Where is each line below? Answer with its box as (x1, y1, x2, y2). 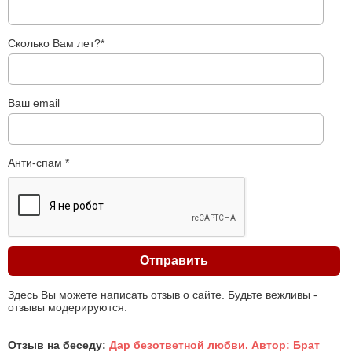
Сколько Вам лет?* (8, 36, 104, 49)
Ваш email (8, 96, 60, 109)
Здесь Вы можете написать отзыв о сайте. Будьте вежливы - (8, 288, 317, 301)
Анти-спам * (8, 156, 69, 169)
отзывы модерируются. (8, 300, 127, 313)
